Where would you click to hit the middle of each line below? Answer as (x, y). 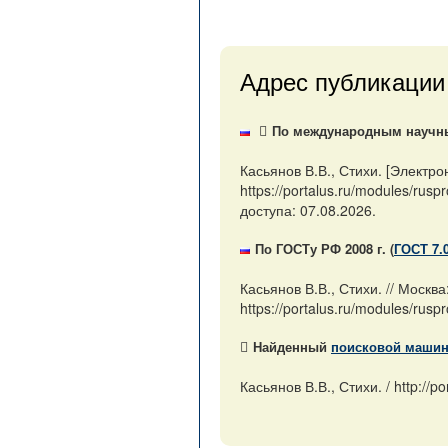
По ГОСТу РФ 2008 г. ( (324, 248)
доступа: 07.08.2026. (308, 210)
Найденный (292, 346)
